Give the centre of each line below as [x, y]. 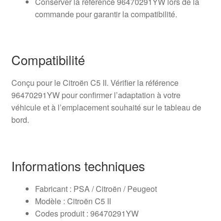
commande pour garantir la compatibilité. [106, 14]
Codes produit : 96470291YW [87, 213]
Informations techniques [78, 165]
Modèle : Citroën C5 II [73, 201]
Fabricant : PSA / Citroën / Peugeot [96, 188]
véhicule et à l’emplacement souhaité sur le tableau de [106, 108]
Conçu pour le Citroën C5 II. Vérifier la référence [95, 83]
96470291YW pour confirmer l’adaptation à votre [96, 95]
